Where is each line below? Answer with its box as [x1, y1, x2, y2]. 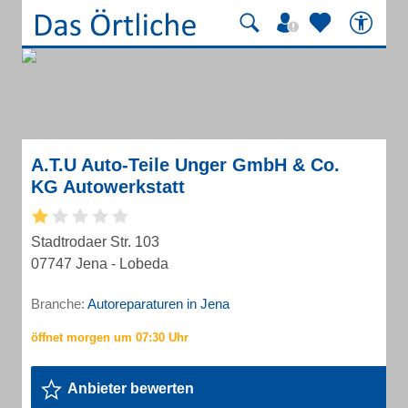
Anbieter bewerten [67, 381, 194, 396]
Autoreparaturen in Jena [87, 296, 229, 311]
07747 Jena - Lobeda [31, 256, 168, 271]
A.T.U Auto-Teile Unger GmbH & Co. [31, 155, 340, 175]
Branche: [31, 296, 87, 311]
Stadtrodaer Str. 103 [31, 234, 159, 250]
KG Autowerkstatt [31, 177, 185, 197]
